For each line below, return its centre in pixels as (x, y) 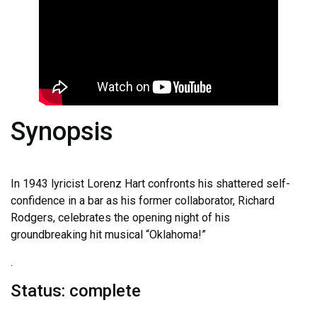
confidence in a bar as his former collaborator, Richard (143, 201)
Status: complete (76, 290)
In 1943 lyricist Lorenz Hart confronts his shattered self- (150, 184)
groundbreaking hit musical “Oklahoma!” (108, 235)
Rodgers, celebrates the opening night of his (120, 218)
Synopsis (62, 132)
